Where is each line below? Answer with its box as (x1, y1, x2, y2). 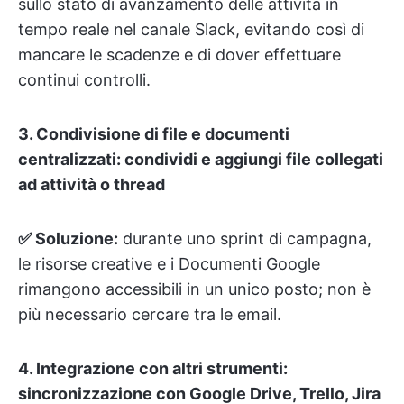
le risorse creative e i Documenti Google (18, 254, 320, 273)
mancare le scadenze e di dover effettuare (18, 45, 341, 64)
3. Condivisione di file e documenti (18, 124, 289, 143)
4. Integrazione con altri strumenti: (18, 359, 288, 378)
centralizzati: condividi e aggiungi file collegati (18, 150, 383, 169)
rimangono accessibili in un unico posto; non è (18, 280, 371, 298)
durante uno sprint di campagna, (118, 229, 372, 248)
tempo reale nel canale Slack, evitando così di (18, 20, 364, 39)
